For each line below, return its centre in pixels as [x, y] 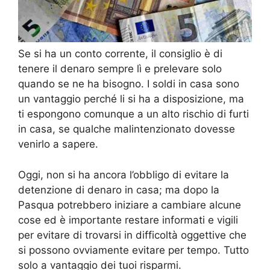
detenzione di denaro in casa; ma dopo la [119, 190]
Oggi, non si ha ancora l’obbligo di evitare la [124, 174]
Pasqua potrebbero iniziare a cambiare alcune [130, 205]
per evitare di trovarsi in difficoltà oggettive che [132, 235]
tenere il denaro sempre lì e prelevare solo [120, 69]
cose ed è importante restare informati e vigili [128, 220]
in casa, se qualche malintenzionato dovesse [127, 129]
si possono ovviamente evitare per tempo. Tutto [133, 250]
